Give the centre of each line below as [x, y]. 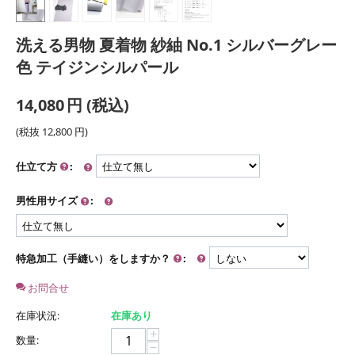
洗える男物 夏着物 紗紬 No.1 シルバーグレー [176, 45]
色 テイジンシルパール [97, 67]
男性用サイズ [48, 201]
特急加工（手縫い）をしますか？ [94, 258]
